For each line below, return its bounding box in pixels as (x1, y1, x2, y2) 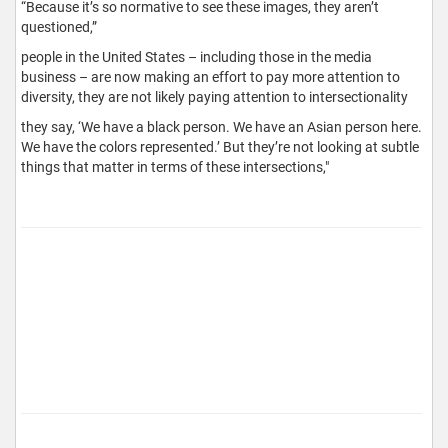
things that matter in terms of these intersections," (21, 158, 329, 175)
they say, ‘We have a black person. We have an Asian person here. (21, 118, 422, 135)
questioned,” (21, 18, 97, 35)
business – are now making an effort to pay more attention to (21, 68, 400, 85)
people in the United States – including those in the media (21, 48, 372, 65)
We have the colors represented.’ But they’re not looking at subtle (21, 138, 419, 155)
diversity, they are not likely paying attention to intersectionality (21, 88, 408, 105)
